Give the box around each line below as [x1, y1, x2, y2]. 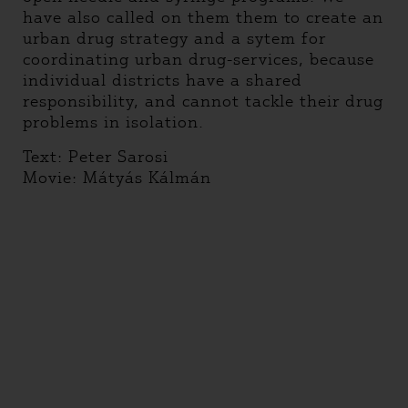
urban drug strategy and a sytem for [23, 28, 326, 48]
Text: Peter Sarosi [23, 147, 174, 167]
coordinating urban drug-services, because [23, 49, 374, 69]
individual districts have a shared [23, 70, 302, 90]
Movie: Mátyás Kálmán [23, 168, 217, 188]
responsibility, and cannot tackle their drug [23, 91, 383, 111]
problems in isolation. [23, 112, 204, 132]
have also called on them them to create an [23, 7, 383, 27]
